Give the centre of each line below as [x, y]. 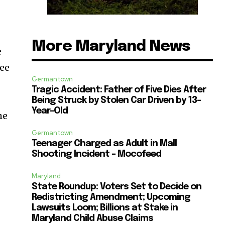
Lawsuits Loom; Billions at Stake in [105, 208]
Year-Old [50, 111]
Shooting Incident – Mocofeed [97, 154]
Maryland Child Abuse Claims [93, 218]
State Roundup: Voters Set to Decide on [117, 187]
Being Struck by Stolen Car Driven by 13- [117, 100]
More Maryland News [111, 46]
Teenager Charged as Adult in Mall [104, 143]
